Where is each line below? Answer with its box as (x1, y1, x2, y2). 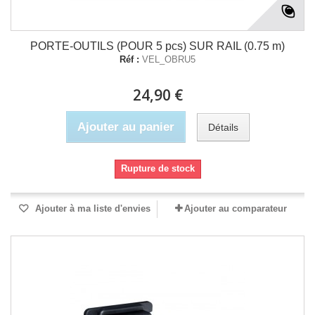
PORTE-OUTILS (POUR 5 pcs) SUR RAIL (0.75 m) (30, 40, 285, 52)
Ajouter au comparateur (184, 203, 287, 214)
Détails (207, 121, 238, 133)
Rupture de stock (120, 163, 195, 174)
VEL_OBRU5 (142, 54, 195, 65)
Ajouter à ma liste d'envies (32, 203, 150, 214)
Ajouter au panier (77, 120, 174, 134)
